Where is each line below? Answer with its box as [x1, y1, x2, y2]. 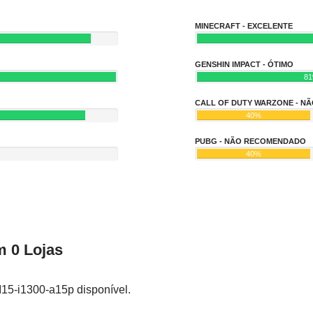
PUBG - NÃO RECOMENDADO [195, 137, 306, 146]
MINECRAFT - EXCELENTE [195, 22, 293, 31]
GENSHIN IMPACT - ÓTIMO [195, 60, 293, 69]
